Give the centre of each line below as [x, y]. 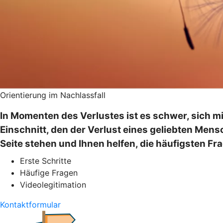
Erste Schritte [46, 161]
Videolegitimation [53, 184]
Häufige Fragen [49, 172]
